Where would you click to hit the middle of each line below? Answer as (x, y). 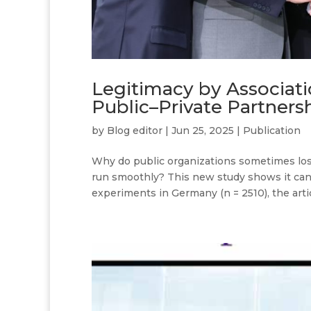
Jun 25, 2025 (203, 131)
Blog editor (135, 131)
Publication (272, 131)
